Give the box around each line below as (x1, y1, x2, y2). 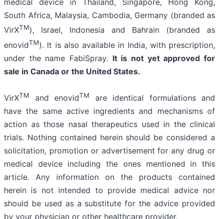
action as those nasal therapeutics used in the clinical (4, 119, 215, 130)
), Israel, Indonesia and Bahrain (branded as (29, 25, 215, 35)
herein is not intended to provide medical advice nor (4, 185, 215, 196)
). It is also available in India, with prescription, (39, 40, 215, 50)
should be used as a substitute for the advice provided (4, 198, 215, 209)
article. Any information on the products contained (4, 172, 215, 182)
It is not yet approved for (112, 53, 216, 63)
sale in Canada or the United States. (4, 66, 140, 76)
